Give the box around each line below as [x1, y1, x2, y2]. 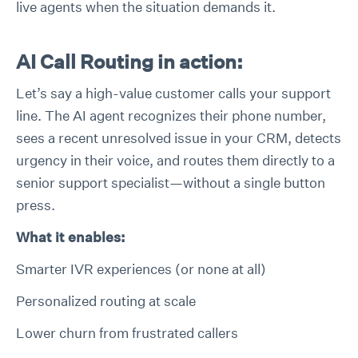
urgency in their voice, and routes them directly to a [16, 151, 335, 169]
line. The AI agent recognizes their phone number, [16, 106, 326, 125]
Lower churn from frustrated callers [16, 324, 238, 342]
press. [16, 196, 55, 214]
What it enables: [16, 228, 125, 246]
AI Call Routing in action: [16, 49, 243, 74]
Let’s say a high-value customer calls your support [16, 84, 331, 102]
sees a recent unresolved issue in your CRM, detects [16, 129, 341, 147]
